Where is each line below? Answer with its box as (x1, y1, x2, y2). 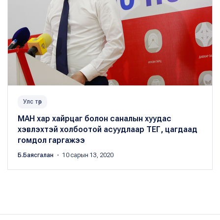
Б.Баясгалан (18, 151, 55, 159)
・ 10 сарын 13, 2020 (55, 151, 113, 159)
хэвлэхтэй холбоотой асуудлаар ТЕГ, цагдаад (18, 124, 197, 134)
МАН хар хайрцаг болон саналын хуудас (18, 113, 171, 123)
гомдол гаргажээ (18, 135, 85, 145)
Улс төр (23, 98, 42, 105)
